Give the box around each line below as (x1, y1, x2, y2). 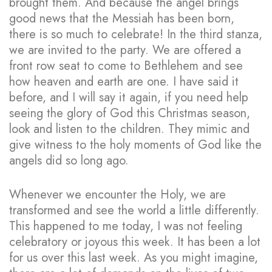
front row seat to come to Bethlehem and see (9, 56, 243, 75)
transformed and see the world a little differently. (9, 201, 259, 219)
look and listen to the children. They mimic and (9, 120, 250, 138)
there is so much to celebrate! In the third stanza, (9, 25, 262, 43)
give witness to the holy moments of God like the (9, 135, 262, 154)
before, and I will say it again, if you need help (9, 88, 248, 106)
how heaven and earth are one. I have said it (9, 72, 239, 90)
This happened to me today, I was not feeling (9, 217, 242, 235)
